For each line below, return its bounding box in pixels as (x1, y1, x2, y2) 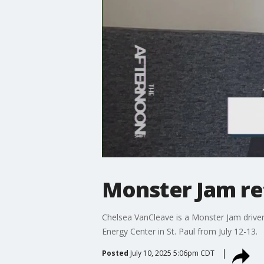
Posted (101, 247, 128, 258)
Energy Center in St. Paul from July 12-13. (101, 225, 258, 237)
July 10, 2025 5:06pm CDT (130, 247, 214, 258)
